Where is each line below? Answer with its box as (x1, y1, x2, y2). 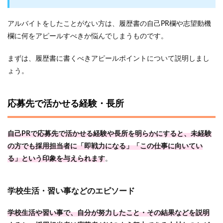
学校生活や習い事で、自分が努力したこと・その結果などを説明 (7, 210, 210, 217)
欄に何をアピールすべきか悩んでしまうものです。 (7, 33, 168, 40)
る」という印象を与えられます (7, 155, 105, 162)
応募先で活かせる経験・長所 (7, 100, 124, 109)
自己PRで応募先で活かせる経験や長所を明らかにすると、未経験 (7, 130, 212, 137)
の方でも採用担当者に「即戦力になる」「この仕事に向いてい (7, 143, 203, 150)
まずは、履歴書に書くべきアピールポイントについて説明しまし (7, 55, 210, 62)
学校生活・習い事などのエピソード (7, 187, 135, 195)
